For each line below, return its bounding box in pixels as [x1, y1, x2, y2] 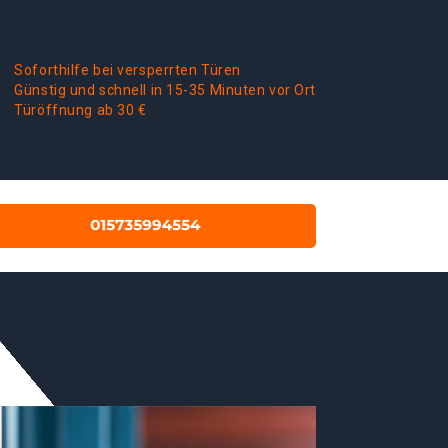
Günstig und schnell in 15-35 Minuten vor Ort [14, 82, 316, 98]
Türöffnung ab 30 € [14, 102, 147, 118]
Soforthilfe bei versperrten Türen [14, 62, 241, 78]
